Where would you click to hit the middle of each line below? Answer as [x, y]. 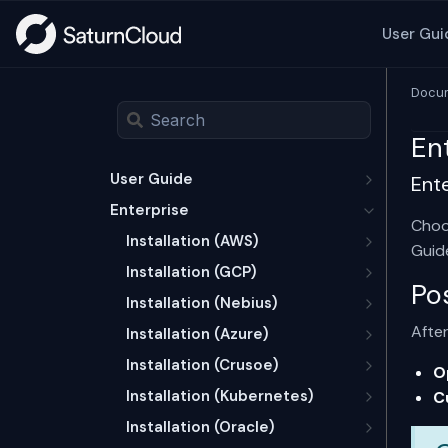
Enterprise [149, 210]
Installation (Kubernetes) [220, 396]
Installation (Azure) [197, 334]
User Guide [151, 179]
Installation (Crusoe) [202, 365]
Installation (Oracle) [200, 427]
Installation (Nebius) [202, 303]
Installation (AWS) [192, 241]
